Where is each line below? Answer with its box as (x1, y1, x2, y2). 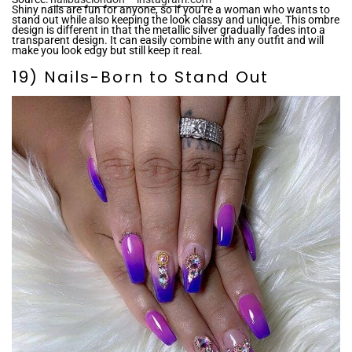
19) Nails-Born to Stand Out (12, 66, 269, 88)
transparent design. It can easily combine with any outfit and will (12, 34, 324, 46)
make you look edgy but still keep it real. (12, 44, 203, 57)
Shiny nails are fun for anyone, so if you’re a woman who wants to (12, 3, 330, 16)
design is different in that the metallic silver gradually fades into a (12, 24, 325, 36)
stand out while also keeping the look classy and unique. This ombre (12, 13, 339, 26)
